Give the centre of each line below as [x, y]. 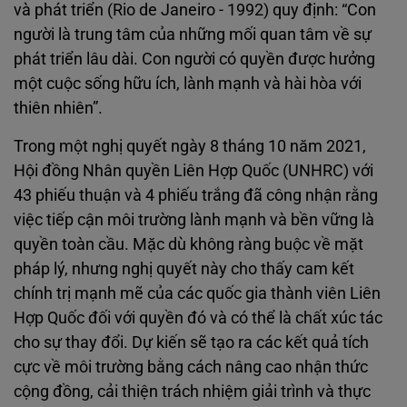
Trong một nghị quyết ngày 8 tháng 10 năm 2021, [190, 146]
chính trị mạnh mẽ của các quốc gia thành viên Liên [197, 293]
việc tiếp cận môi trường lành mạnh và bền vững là [194, 219]
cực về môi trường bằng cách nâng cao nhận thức [191, 367]
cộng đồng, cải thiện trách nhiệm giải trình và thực [192, 391]
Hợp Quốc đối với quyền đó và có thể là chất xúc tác [198, 318]
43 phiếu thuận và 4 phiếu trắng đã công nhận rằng [196, 195]
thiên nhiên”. [58, 108]
